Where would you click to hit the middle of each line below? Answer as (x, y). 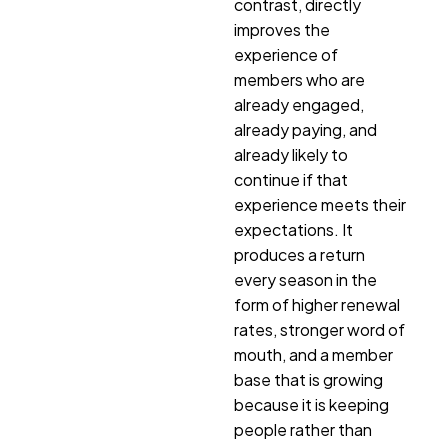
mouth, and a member (313, 355)
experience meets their (320, 205)
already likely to (291, 155)
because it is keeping (311, 405)
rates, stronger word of (319, 330)
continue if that (291, 180)
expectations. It (293, 230)
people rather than (303, 430)
